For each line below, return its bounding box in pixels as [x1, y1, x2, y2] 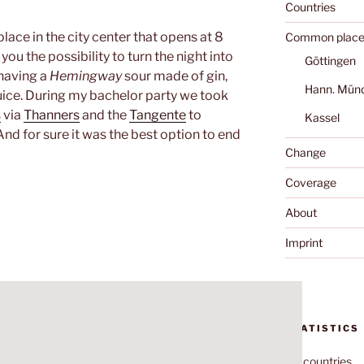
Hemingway [50, 67, 122, 84]
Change [284, 145, 326, 159]
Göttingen [304, 53, 356, 67]
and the [80, 106, 129, 123]
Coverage [284, 175, 336, 189]
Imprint [284, 235, 323, 249]
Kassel [304, 110, 340, 124]
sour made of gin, [122, 67, 227, 84]
